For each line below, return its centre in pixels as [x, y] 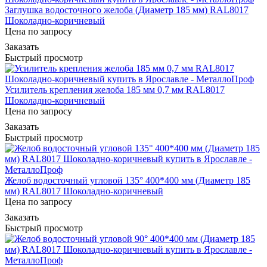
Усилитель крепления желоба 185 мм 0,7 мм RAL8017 [115, 89]
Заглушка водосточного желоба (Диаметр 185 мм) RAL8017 [127, 10]
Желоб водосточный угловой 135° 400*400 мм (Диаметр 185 [128, 180]
